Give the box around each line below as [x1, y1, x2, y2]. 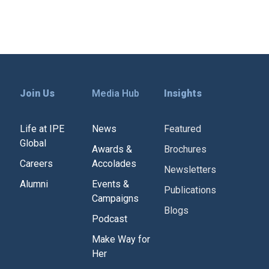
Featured [164, 123, 202, 134]
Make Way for [92, 234, 151, 245]
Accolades [92, 158, 137, 169]
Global [19, 138, 46, 149]
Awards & [92, 144, 133, 155]
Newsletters [164, 164, 217, 175]
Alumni [19, 178, 48, 190]
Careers [19, 158, 53, 169]
